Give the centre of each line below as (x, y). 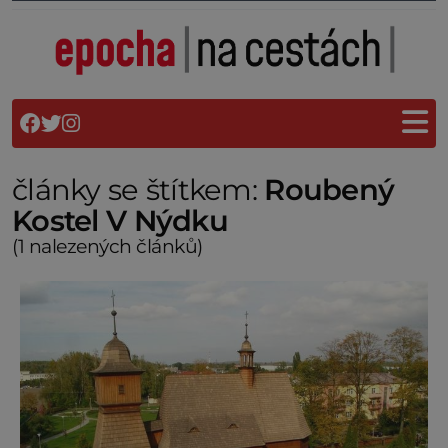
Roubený (329, 189)
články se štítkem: (138, 189)
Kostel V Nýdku (120, 220)
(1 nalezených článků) (107, 245)
